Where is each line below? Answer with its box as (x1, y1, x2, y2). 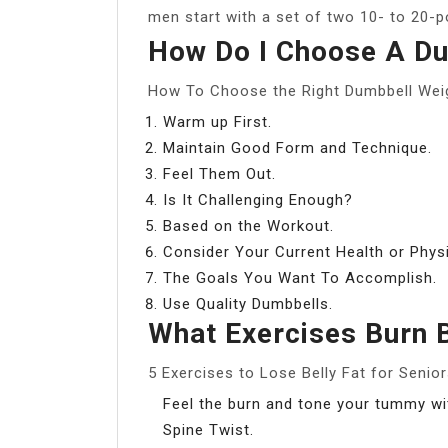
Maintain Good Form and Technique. (163, 138, 432, 157)
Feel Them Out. (163, 164, 276, 183)
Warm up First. (163, 112, 272, 131)
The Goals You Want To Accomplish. (163, 268, 437, 287)
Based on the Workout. (163, 216, 334, 235)
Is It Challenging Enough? (163, 190, 353, 209)
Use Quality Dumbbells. (163, 294, 333, 313)
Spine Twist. (163, 420, 254, 439)
